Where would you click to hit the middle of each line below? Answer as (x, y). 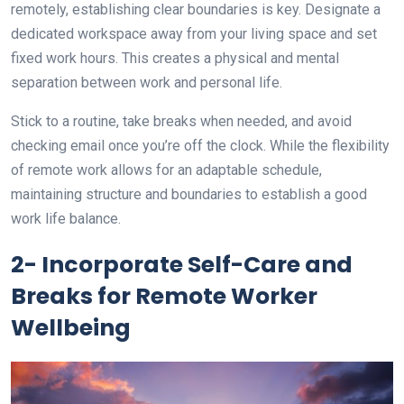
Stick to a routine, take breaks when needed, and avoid (181, 122)
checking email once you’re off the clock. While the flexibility (200, 146)
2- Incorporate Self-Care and (182, 265)
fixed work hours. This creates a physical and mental (175, 59)
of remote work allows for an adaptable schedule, (166, 170)
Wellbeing (71, 328)
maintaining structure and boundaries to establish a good (189, 195)
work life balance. (66, 219)
